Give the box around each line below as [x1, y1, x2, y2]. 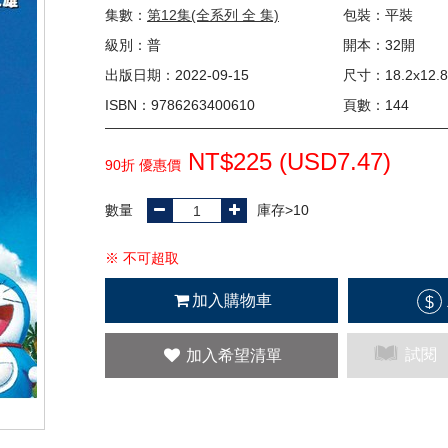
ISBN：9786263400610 [105, 97, 255, 113]
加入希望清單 [185, 347, 282, 364]
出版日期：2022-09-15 [105, 67, 249, 83]
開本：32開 [343, 37, 415, 53]
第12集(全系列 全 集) [147, 7, 279, 23]
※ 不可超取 [105, 250, 179, 266]
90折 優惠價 [105, 157, 181, 173]
